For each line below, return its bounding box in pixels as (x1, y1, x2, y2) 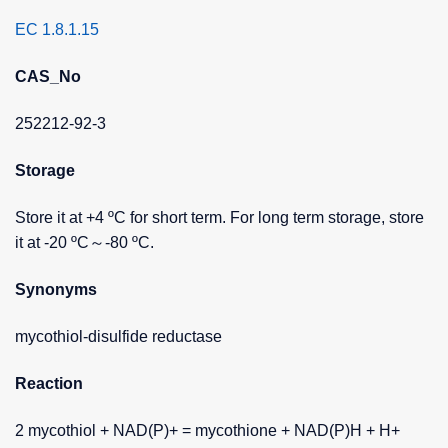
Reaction (15, 375, 83, 393)
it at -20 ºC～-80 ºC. (15, 234, 154, 252)
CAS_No (15, 68, 81, 86)
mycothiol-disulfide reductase (15, 328, 222, 346)
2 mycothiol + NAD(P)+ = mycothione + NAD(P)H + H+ (15, 422, 400, 440)
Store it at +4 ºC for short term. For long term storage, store (15, 209, 424, 227)
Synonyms (15, 281, 97, 299)
